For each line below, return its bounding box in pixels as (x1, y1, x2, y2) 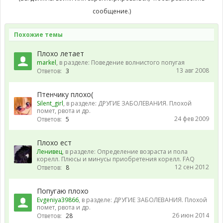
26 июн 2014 (172, 211, 209, 220)
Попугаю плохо (37, 186, 89, 196)
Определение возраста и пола (97, 147, 188, 156)
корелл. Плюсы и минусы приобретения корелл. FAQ (37, 154, 195, 163)
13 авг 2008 (176, 66, 209, 75)
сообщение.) (92, 6, 131, 15)
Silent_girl (37, 99, 63, 108)
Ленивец (37, 147, 62, 156)
